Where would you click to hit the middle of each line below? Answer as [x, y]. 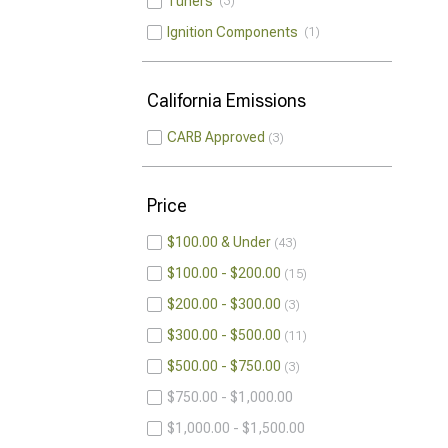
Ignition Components [235, 32]
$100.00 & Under [219, 242]
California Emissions [226, 100]
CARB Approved [216, 137]
